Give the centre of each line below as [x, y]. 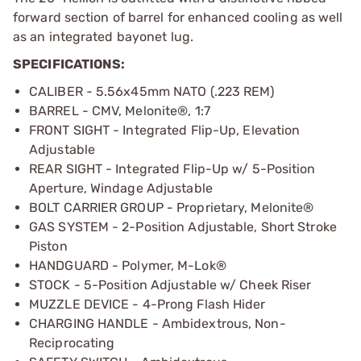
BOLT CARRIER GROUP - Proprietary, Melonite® [172, 207]
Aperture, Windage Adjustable [121, 188]
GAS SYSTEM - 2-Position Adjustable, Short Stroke [183, 227]
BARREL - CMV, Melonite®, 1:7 [120, 111]
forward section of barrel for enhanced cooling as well [178, 17]
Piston [48, 246]
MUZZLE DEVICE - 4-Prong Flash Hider [147, 304]
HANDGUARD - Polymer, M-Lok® [128, 266]
